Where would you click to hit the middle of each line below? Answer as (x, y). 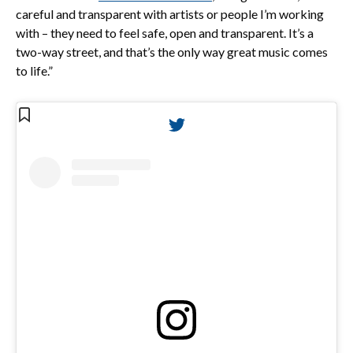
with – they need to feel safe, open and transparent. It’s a (165, 32)
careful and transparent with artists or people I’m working (170, 13)
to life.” (34, 70)
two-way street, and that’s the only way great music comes (172, 51)
